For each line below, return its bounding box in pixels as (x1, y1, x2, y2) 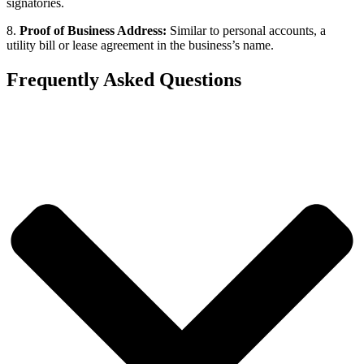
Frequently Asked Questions (6, 68, 241, 90)
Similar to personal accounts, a (167, 24, 326, 38)
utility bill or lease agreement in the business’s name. (6, 38, 274, 53)
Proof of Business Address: (16, 24, 167, 38)
